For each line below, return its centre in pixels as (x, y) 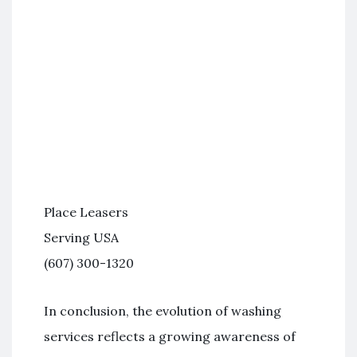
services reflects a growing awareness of (170, 336)
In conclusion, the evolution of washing (163, 311)
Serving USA (81, 237)
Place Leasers (86, 212)
